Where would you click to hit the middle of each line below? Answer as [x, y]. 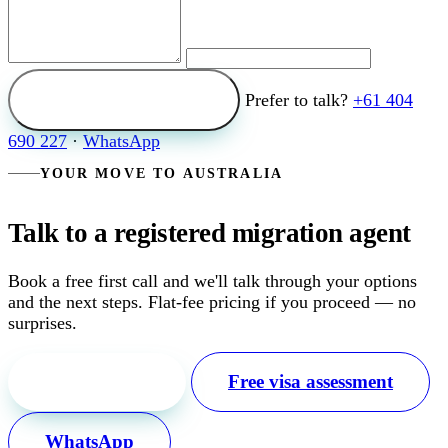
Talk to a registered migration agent [209, 232]
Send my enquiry [124, 100]
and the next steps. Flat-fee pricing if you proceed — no [212, 302]
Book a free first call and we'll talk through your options [212, 281]
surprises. [42, 323]
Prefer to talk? [299, 100]
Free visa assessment [310, 382]
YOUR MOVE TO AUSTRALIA [161, 173]
